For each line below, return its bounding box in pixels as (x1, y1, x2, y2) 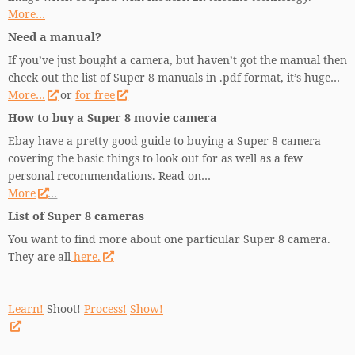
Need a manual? (8, 29, 101, 44)
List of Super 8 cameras (8, 208, 144, 223)
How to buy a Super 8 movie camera (8, 110, 217, 125)
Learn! (8, 301, 44, 316)
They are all (8, 249, 71, 264)
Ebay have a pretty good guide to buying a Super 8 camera (8, 133, 321, 148)
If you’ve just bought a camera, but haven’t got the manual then (8, 52, 347, 67)
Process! (84, 301, 127, 316)
